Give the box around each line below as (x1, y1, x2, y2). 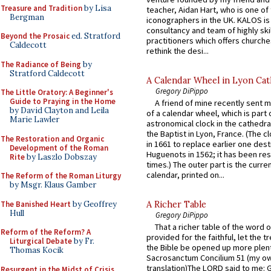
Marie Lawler (10, 114, 59, 125)
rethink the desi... (146, 45, 209, 56)
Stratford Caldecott (10, 68, 85, 79)
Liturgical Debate (10, 236, 72, 246)
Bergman (10, 11, 44, 22)
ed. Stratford (70, 31, 120, 41)
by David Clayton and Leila (10, 105, 109, 116)
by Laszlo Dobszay (25, 151, 97, 162)
